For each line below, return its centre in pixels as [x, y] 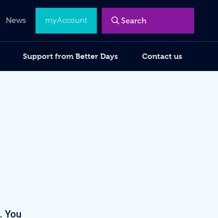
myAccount [66, 20]
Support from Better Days [70, 56]
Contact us [162, 56]
